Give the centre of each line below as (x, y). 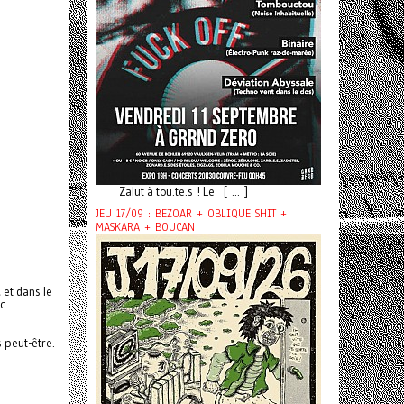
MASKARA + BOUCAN (145, 227)
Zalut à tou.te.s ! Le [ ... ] (176, 192)
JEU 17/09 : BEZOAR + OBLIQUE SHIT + (191, 214)
